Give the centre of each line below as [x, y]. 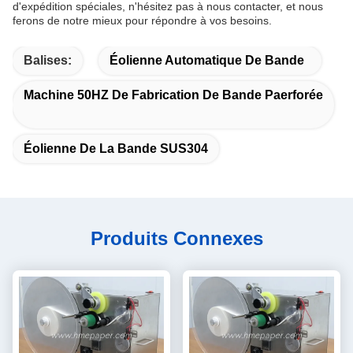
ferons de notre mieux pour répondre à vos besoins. [142, 20]
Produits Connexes [176, 238]
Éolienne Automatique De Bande [207, 60]
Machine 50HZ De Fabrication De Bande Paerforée [173, 95]
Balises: [48, 60]
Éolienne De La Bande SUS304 [116, 149]
